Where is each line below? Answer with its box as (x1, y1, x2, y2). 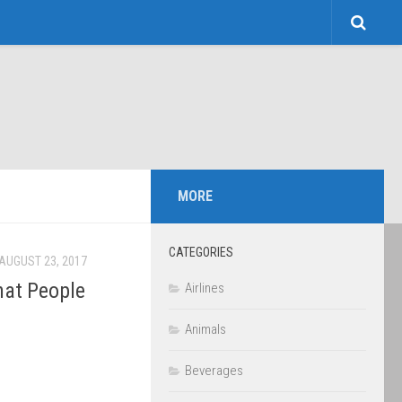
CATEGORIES (169, 245, 233, 259)
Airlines (185, 280, 224, 296)
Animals (185, 321, 226, 337)
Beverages (185, 363, 243, 379)
